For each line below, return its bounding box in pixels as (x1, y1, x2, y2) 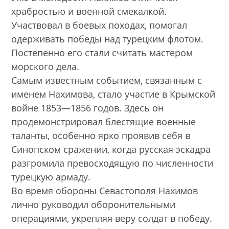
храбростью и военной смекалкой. (11, 5, 167, 18)
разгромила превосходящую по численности (11, 157, 214, 170)
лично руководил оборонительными (11, 198, 176, 211)
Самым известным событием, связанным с (11, 74, 202, 87)
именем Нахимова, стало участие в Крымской (11, 88, 216, 101)
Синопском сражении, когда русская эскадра (11, 143, 211, 156)
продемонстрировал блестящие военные (11, 116, 196, 128)
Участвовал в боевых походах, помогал (11, 19, 188, 32)
